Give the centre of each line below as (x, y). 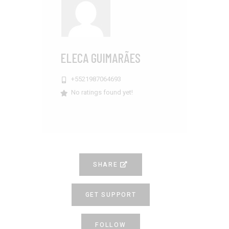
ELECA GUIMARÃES (100, 58)
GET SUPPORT (111, 194)
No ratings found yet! (102, 92)
